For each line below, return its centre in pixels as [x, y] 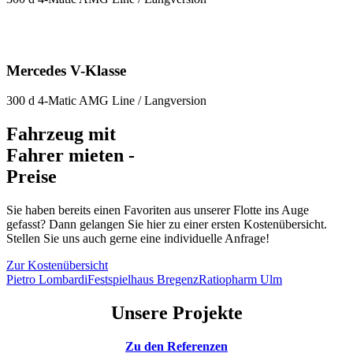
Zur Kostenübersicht [57, 266]
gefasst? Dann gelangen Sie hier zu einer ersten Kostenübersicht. [167, 225]
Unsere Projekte [176, 313]
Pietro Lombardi [47, 280]
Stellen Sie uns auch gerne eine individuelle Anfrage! [138, 239]
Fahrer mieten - [71, 156]
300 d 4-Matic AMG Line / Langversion [106, 101]
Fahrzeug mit [61, 134]
